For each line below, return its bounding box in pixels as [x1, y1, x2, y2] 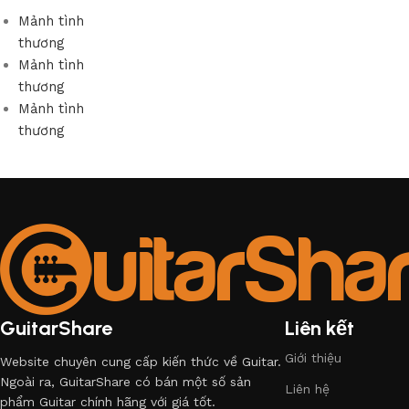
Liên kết [285, 316, 355, 341]
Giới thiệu [285, 351, 342, 365]
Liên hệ [285, 382, 330, 396]
